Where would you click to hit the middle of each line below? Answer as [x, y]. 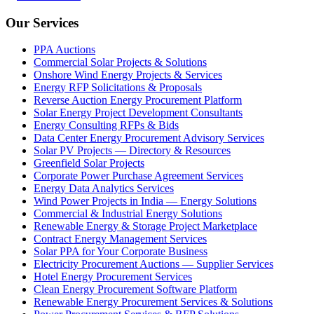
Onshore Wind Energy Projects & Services [128, 75]
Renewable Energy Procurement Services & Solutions [153, 302]
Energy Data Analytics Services [104, 189]
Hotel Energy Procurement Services [113, 277]
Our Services [42, 22]
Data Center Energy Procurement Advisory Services [149, 138]
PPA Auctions [64, 50]
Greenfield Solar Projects [89, 163]
